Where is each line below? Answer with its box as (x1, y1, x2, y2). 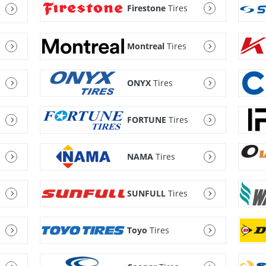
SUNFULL (127, 188, 166, 199)
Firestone (127, 2, 166, 14)
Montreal (127, 40, 165, 52)
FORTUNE (127, 114, 167, 126)
